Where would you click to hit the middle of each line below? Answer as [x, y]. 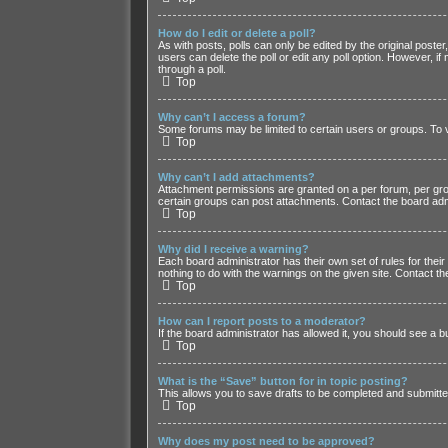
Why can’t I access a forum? [231, 117]
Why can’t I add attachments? [236, 177]
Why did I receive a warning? [233, 249]
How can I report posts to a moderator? [261, 321]
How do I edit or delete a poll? [236, 33]
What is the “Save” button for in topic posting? [282, 381]
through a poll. [191, 69]
